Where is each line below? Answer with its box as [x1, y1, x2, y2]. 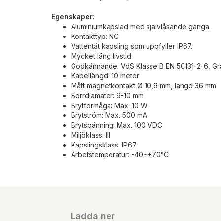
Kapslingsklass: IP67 [71, 140, 137, 149]
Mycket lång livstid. [71, 51, 133, 60]
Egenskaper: [51, 12, 95, 21]
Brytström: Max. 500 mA [71, 110, 147, 119]
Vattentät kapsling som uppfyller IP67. [71, 41, 192, 50]
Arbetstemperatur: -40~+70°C [71, 150, 169, 159]
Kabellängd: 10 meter [71, 71, 139, 80]
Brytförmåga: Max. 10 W [71, 101, 147, 110]
